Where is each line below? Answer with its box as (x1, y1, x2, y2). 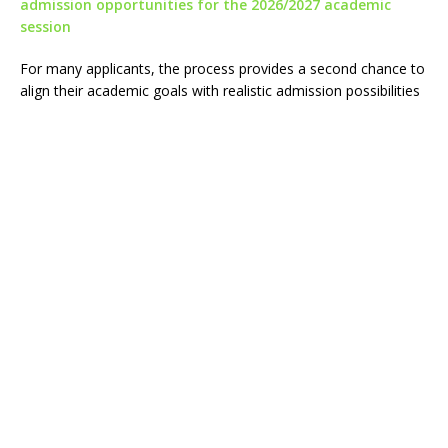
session (20, 17, 71, 36)
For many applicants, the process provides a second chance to (20, 59, 425, 78)
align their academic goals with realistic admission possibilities (20, 81, 420, 100)
